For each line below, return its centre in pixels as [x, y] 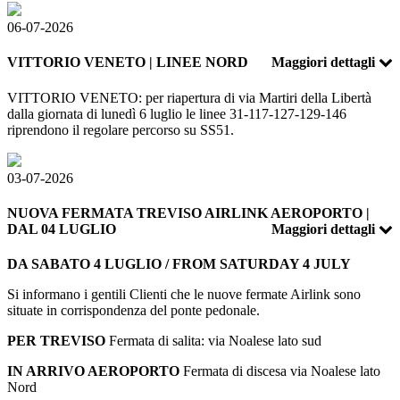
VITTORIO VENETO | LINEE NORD [128, 62]
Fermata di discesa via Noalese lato [280, 371]
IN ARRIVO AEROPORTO [93, 371]
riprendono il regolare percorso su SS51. [121, 129]
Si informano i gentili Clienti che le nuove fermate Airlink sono [184, 295]
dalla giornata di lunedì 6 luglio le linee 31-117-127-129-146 [177, 113]
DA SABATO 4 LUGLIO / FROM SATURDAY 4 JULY [179, 264]
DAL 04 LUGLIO [62, 229]
